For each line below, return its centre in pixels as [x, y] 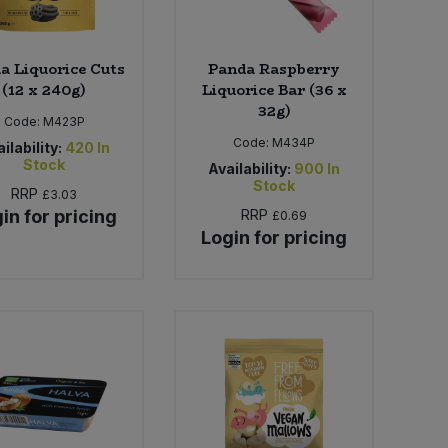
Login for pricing [274, 237]
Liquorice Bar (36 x [274, 89]
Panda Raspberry [274, 68]
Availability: [250, 168]
